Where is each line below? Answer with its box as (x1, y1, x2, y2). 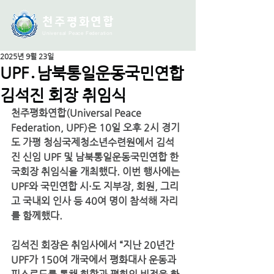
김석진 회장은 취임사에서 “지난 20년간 (11, 239, 177, 251)
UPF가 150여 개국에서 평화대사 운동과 (11, 254, 179, 265)
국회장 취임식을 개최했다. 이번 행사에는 (11, 166, 182, 177)
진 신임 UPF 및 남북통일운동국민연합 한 (11, 151, 179, 163)
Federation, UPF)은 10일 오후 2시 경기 (11, 122, 180, 133)
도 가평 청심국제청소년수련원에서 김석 (11, 136, 174, 148)
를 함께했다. (11, 210, 62, 221)
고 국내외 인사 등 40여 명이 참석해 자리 (11, 195, 178, 207)
